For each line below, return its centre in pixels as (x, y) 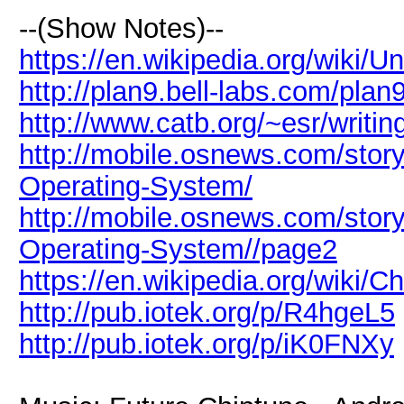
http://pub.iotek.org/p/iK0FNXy (207, 344)
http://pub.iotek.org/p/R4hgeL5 (207, 312)
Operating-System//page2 (178, 249)
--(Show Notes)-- (121, 28)
